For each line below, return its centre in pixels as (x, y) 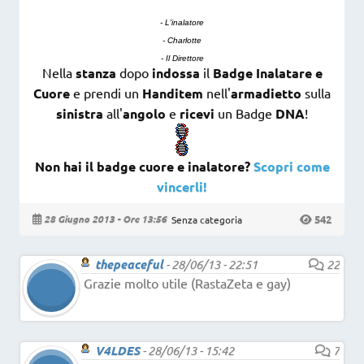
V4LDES (117, 350)
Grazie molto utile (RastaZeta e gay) (187, 282)
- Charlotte (182, 41)
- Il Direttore (182, 58)
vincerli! (182, 187)
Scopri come (291, 167)
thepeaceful (129, 264)
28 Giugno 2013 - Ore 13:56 (105, 219)
